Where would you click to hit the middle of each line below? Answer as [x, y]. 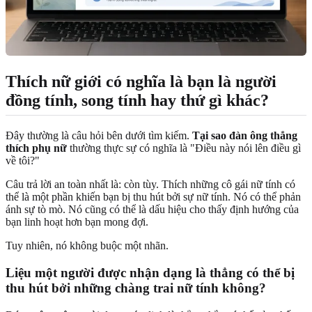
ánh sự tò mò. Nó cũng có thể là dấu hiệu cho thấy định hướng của [152, 210]
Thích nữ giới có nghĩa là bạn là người [141, 82]
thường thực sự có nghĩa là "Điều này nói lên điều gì [184, 148]
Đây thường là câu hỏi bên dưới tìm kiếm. [99, 136]
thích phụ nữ [36, 148]
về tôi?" [23, 161]
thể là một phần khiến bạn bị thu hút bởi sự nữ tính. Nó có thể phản [153, 197]
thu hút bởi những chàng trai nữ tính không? [136, 288]
